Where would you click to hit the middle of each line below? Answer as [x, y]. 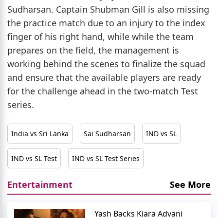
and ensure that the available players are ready [104, 77]
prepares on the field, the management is [93, 50]
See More [190, 184]
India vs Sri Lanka [40, 133]
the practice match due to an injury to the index [106, 23]
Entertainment [40, 184]
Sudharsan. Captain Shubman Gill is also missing [108, 9]
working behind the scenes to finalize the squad [106, 64]
